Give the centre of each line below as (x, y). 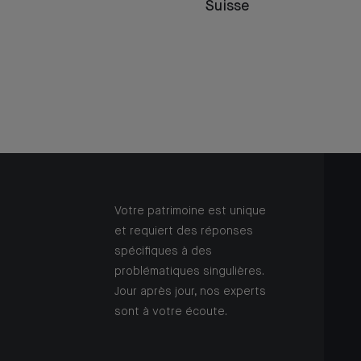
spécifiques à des (163, 252)
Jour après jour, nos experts (190, 292)
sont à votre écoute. (171, 312)
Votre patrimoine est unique (190, 212)
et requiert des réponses (184, 232)
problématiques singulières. (189, 272)
